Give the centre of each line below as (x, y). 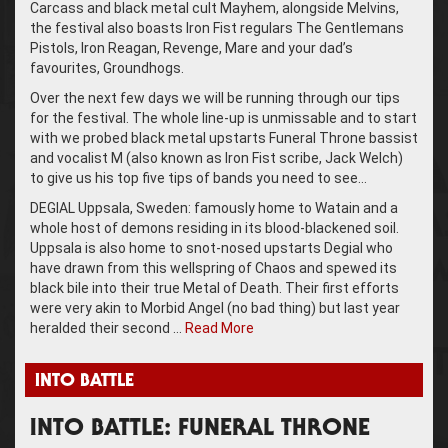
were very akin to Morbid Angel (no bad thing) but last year (215, 307)
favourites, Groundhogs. (107, 67)
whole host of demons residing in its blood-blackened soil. (214, 227)
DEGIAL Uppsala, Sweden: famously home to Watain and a (214, 207)
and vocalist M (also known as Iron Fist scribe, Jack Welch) (216, 157)
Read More (219, 327)
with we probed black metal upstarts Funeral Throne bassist (224, 137)
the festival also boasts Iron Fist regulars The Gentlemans (217, 27)
